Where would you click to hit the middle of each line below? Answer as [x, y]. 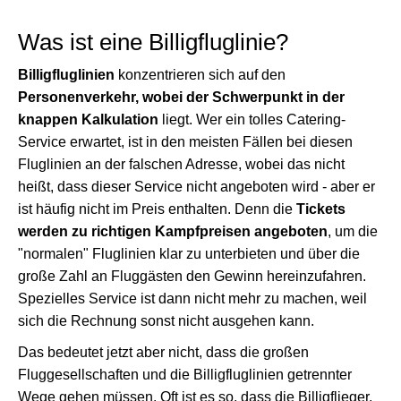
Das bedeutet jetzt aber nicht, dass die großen [163, 352]
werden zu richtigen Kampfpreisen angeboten [173, 231]
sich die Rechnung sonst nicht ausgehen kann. [166, 321]
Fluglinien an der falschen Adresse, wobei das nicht [181, 164]
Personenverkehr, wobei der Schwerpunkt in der [181, 97]
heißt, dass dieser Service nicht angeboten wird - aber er [196, 187]
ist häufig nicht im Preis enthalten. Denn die [157, 209]
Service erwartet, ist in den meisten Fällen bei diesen [185, 142]
